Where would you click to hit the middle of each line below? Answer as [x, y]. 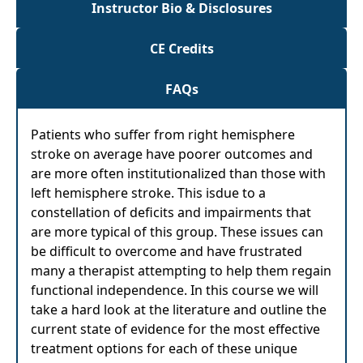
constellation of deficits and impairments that [171, 212]
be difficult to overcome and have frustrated [167, 251]
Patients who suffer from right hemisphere [163, 135]
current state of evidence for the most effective [175, 329]
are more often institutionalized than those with [178, 173]
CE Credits [181, 49]
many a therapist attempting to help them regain [181, 271]
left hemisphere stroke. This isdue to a [148, 193]
